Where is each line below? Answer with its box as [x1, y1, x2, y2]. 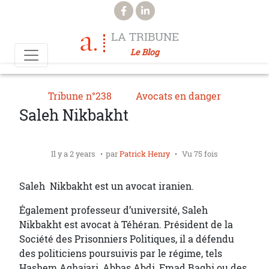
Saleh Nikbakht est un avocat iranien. [19, 180, 194, 193]
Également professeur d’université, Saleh [19, 204, 208, 217]
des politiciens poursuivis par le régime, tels [19, 247, 222, 260]
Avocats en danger [136, 89, 221, 103]
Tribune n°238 [48, 89, 112, 103]
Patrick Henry [119, 148, 170, 159]
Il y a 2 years [51, 148, 95, 159]
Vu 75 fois [180, 148, 218, 159]
